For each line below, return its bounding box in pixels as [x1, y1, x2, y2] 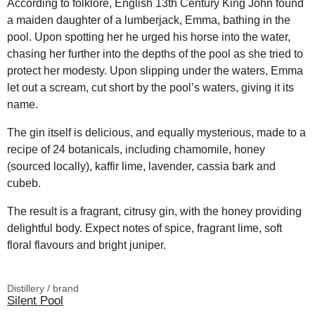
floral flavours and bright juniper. [7, 239, 166, 252]
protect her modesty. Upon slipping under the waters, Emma [7, 65, 303, 77]
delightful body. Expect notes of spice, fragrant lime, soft [7, 222, 282, 235]
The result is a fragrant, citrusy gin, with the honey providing [7, 205, 302, 218]
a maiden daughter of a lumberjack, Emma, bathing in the [7, 14, 290, 27]
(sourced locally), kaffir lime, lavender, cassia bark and [7, 160, 276, 173]
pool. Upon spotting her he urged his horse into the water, [7, 31, 290, 44]
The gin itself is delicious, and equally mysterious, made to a [7, 127, 306, 139]
